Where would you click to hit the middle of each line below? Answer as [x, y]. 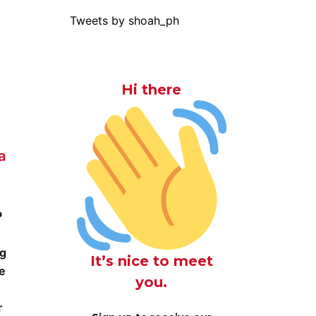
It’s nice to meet [151, 261]
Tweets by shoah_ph [124, 20]
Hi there [152, 90]
